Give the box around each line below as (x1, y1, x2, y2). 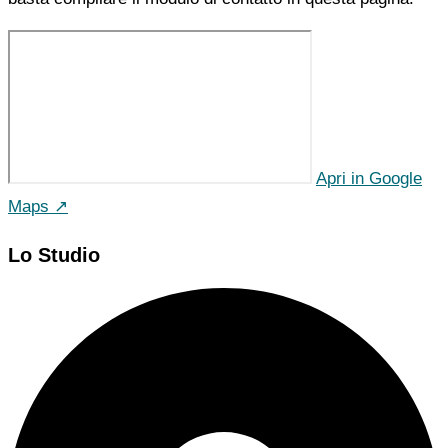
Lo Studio (8, 243, 100, 266)
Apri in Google (316, 168, 422, 188)
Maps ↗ (8, 196, 68, 216)
